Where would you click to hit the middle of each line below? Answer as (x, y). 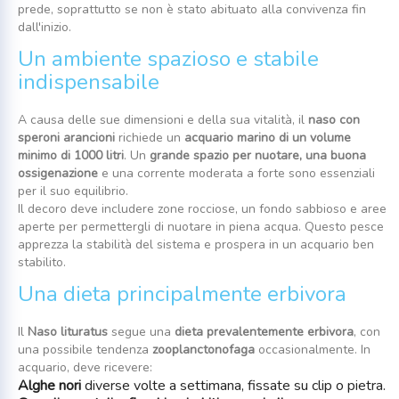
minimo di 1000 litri (71, 155)
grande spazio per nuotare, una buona (258, 155)
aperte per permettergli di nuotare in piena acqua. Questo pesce (201, 226)
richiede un (150, 137)
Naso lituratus (68, 331)
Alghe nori (49, 385)
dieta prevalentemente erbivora (264, 331)
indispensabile (89, 81)
